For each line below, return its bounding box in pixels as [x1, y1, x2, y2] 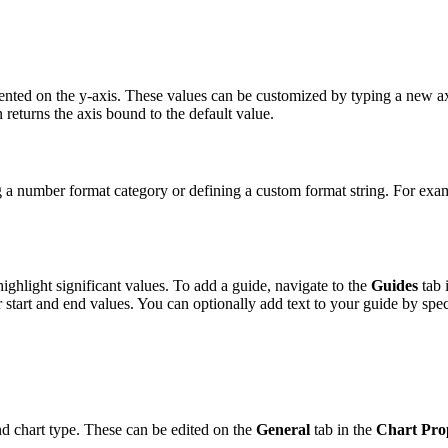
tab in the [310, 420, 376, 438]
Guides [371, 277, 418, 295]
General [256, 420, 310, 438]
